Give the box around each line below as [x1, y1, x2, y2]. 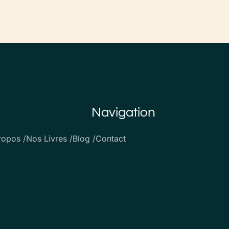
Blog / [72, 133, 96, 144]
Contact [95, 133, 126, 144]
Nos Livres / [26, 133, 73, 144]
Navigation [91, 106, 155, 120]
